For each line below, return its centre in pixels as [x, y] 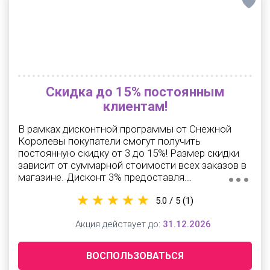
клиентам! [135, 106]
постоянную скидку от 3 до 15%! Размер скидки [129, 153]
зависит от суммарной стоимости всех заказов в [132, 165]
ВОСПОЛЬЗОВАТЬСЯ [135, 256]
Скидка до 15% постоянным [135, 92]
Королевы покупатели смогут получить [109, 141]
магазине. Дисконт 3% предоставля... [105, 177]
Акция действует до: [118, 224]
